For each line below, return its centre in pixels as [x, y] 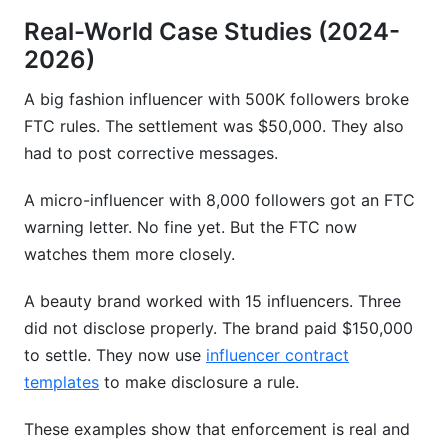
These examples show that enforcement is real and [217, 429]
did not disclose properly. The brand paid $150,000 [218, 328]
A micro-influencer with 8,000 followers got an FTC [219, 200]
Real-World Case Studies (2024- [212, 31]
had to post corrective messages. [151, 153]
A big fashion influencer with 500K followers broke [216, 99]
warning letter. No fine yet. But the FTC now [190, 227]
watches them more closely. [129, 254]
